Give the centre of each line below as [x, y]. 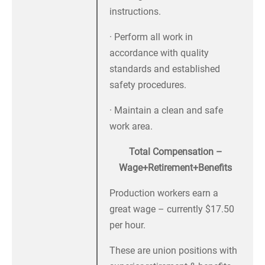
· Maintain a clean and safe [166, 111]
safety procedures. [148, 85]
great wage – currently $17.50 [172, 209]
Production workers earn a [164, 193]
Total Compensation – [175, 152]
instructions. [135, 12]
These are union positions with [173, 251]
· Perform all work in [151, 37]
